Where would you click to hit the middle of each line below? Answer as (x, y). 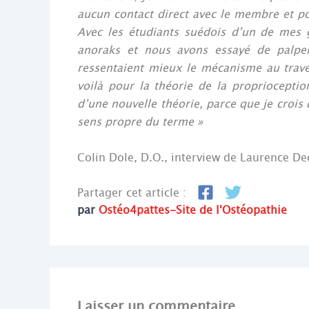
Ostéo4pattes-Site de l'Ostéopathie (193, 210)
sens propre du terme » (140, 122)
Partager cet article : (132, 193)
